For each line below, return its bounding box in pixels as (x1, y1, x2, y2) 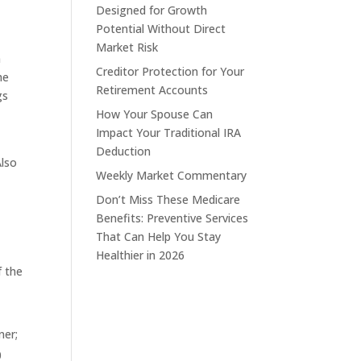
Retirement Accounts (96, 82, 209, 98)
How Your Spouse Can (96, 106, 214, 122)
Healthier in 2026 (96, 247, 185, 263)
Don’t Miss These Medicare (96, 192, 241, 207)
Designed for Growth (96, 2, 208, 18)
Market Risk (96, 39, 159, 55)
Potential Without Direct (96, 21, 226, 36)
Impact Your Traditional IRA (96, 125, 242, 140)
